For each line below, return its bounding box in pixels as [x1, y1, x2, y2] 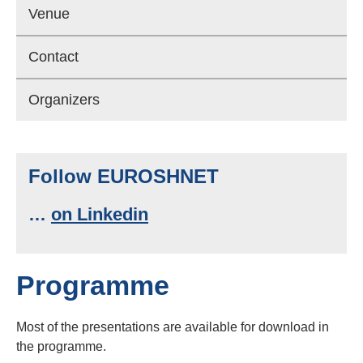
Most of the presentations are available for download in [16, 320, 329, 334]
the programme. [16, 340, 106, 353]
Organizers [28, 92, 100, 108]
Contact [28, 49, 79, 65]
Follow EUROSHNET [28, 165, 219, 187]
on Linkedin [51, 204, 148, 224]
